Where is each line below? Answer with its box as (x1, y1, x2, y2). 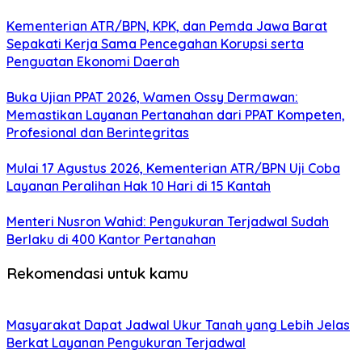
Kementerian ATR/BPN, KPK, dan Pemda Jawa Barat (6, 18, 327, 35)
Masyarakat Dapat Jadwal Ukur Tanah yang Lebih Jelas (6, 316, 350, 333)
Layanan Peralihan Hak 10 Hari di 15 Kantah (6, 178, 271, 195)
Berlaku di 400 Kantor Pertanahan (6, 231, 216, 248)
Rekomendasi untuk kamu (6, 263, 188, 283)
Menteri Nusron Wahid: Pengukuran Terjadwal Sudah (6, 213, 329, 230)
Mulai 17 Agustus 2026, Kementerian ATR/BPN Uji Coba (6, 160, 340, 177)
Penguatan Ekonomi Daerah (6, 53, 179, 70)
